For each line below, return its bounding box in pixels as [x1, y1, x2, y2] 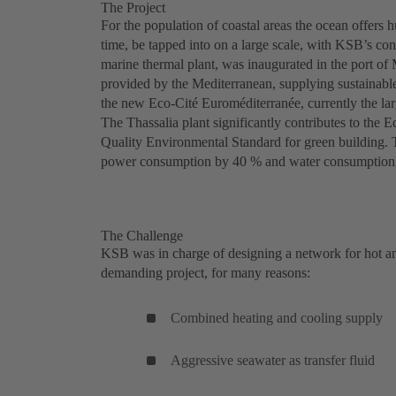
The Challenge [101, 228, 183, 244]
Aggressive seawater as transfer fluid [171, 353, 375, 369]
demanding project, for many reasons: [101, 265, 310, 281]
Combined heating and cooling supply [171, 310, 383, 326]
